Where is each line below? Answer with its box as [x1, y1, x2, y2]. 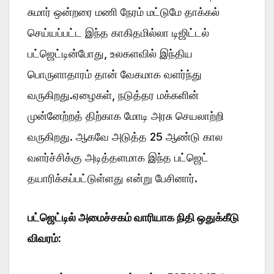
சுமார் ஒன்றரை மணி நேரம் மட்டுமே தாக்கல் [28, 5, 220, 18]
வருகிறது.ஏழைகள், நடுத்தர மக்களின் [28, 88, 199, 102]
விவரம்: [28, 231, 61, 245]
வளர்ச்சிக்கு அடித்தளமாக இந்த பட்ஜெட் [28, 150, 209, 164]
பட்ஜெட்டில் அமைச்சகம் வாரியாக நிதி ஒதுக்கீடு [28, 210, 239, 224]
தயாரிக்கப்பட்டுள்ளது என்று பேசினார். [28, 171, 198, 185]
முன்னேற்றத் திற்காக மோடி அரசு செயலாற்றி [28, 109, 224, 122]
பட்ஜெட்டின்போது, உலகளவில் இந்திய [28, 46, 193, 60]
